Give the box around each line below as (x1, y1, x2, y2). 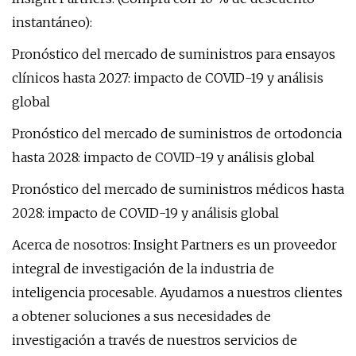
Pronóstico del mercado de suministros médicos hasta (12, 181, 344, 197)
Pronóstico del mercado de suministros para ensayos (12, 46, 335, 62)
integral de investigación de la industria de (12, 261, 274, 277)
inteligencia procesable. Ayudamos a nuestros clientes (12, 284, 342, 300)
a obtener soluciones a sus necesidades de (12, 308, 271, 324)
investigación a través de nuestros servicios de (12, 332, 297, 348)
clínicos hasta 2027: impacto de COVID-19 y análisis (12, 70, 323, 86)
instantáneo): (12, 14, 92, 30)
